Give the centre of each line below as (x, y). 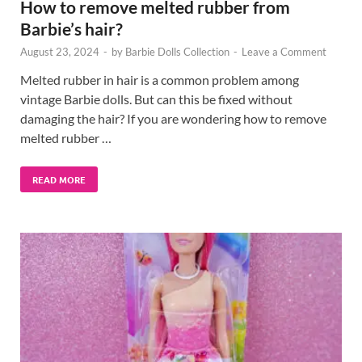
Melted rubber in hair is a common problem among (160, 80)
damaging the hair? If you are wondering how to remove (173, 119)
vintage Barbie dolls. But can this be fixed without (156, 99)
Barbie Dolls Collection (177, 52)
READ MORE (59, 180)
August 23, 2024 (60, 52)
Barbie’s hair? (72, 29)
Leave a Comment (284, 52)
